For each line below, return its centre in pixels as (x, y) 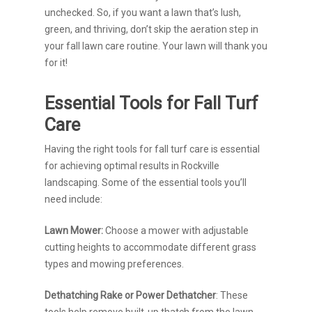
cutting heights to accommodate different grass (150, 247)
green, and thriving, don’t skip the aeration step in (151, 29)
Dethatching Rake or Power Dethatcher (130, 295)
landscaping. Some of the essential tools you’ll (146, 182)
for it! (56, 63)
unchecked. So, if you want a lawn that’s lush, (143, 13)
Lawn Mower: (74, 231)
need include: (73, 199)
